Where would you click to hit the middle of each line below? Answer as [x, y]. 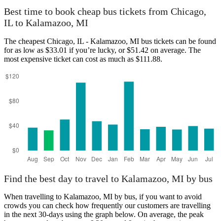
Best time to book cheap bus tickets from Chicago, [105, 12]
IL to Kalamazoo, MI [46, 23]
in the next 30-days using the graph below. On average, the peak [104, 215]
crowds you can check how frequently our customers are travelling [107, 206]
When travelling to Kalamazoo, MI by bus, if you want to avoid [103, 197]
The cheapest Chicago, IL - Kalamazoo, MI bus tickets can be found [110, 41]
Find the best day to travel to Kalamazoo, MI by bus [108, 178]
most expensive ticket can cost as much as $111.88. [83, 59]
